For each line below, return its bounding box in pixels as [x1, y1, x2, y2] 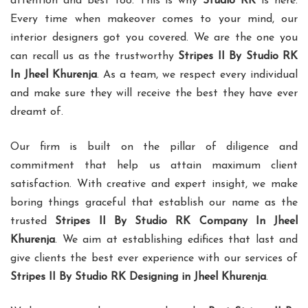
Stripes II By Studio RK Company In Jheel [55, 216, 298, 228]
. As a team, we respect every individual [97, 69, 298, 81]
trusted [10, 216, 56, 228]
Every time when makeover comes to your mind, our [10, 14, 298, 25]
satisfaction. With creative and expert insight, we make [10, 179, 298, 190]
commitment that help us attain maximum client [10, 160, 298, 172]
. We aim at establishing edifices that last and [55, 234, 298, 246]
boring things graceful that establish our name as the [10, 197, 298, 209]
